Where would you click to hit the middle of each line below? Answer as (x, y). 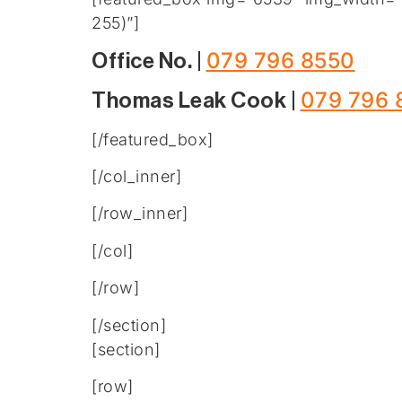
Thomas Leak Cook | (196, 100)
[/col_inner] (136, 176)
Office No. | (149, 61)
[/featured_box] (153, 139)
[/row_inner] (140, 214)
